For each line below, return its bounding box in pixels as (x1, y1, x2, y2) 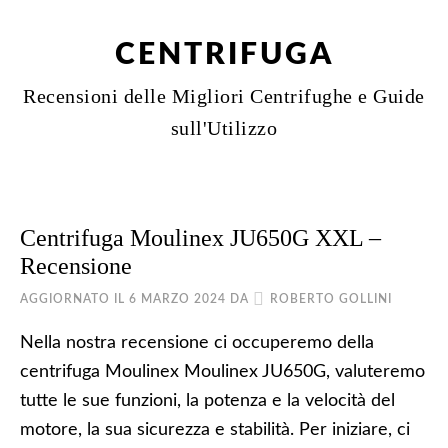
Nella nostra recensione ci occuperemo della (20, 334, 374, 352)
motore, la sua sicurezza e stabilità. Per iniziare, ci (20, 421, 410, 439)
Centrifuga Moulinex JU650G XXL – (20, 225, 381, 251)
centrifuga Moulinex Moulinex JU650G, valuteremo (20, 363, 425, 381)
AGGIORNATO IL (20, 293, 129, 305)
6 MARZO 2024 (129, 293, 226, 305)
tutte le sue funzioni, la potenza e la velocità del (20, 392, 395, 410)
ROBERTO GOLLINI (270, 293, 392, 305)
